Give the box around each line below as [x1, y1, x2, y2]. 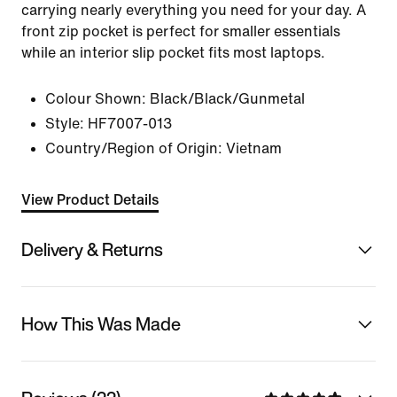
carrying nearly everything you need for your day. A [21, 3, 366, 18]
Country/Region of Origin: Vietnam [45, 141, 282, 156]
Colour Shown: [45, 91, 146, 106]
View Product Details [21, 192, 159, 207]
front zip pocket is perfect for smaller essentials [21, 24, 340, 39]
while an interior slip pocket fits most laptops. [21, 45, 325, 60]
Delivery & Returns [21, 236, 163, 262]
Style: [45, 116, 84, 131]
